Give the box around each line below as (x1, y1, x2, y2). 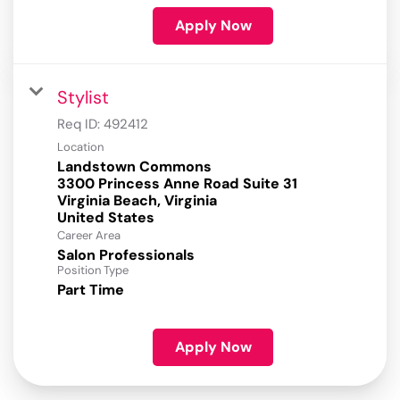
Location (57, 139, 104, 155)
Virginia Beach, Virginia (57, 191, 217, 211)
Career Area (57, 228, 121, 244)
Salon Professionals (57, 246, 195, 265)
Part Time (57, 280, 124, 300)
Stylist (57, 86, 109, 110)
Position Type (57, 262, 129, 279)
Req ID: (57, 115, 104, 134)
